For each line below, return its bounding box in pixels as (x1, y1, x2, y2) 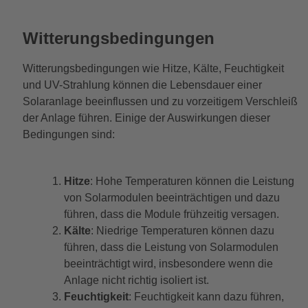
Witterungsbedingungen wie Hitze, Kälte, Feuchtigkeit (22, 63, 284, 75)
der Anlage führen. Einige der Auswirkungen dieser (22, 112, 270, 124)
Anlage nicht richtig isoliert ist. (63, 274, 209, 287)
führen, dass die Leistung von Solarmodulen (63, 241, 278, 254)
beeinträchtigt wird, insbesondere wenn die (63, 258, 273, 270)
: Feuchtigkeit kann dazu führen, (128, 291, 284, 303)
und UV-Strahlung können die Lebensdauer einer (22, 79, 262, 91)
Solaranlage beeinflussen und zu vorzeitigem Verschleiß (22, 96, 298, 108)
